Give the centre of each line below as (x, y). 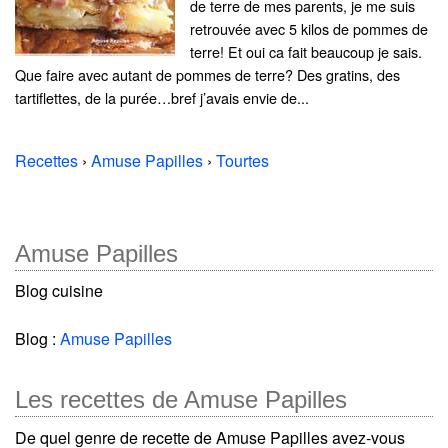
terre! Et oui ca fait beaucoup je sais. (306, 52)
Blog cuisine (59, 291)
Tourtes (242, 161)
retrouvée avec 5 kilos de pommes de (309, 29)
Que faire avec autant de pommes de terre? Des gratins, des (207, 75)
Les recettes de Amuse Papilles (181, 400)
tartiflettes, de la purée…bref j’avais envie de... (162, 98)
